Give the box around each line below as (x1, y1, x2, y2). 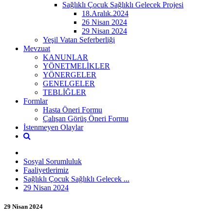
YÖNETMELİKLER (43, 61, 110, 70)
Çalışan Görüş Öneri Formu (43, 114, 128, 123)
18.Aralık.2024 (82, 9, 128, 18)
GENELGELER (43, 79, 95, 88)
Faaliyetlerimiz (23, 165, 69, 174)
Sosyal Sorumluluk (23, 157, 82, 165)
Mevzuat (23, 44, 50, 53)
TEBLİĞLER (43, 88, 86, 96)
